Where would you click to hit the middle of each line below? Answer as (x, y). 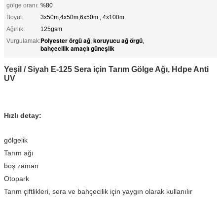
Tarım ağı (19, 153)
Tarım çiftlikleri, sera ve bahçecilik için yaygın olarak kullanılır (98, 191)
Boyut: (15, 17)
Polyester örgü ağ (65, 40)
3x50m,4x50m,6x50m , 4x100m (82, 17)
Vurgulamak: (23, 41)
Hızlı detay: (23, 115)
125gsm (51, 29)
